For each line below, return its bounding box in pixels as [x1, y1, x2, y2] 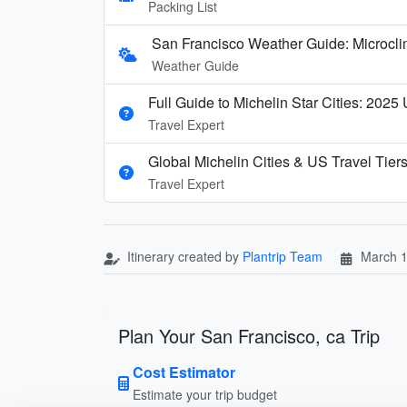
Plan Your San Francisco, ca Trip [118, 322, 380, 349]
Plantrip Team [243, 246, 323, 265]
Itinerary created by [124, 246, 243, 265]
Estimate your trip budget [133, 384, 277, 403]
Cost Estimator [133, 361, 235, 382]
